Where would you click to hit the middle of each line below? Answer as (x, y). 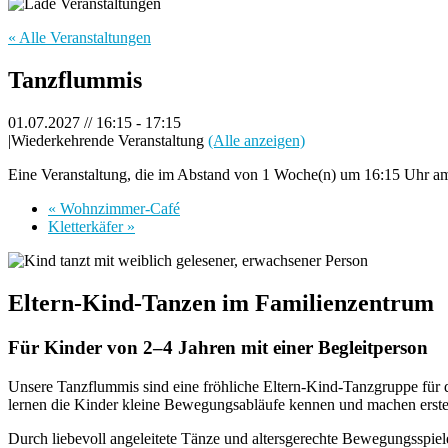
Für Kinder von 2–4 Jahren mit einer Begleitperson (218, 347)
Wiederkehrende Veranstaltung (109, 141)
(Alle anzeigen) (256, 141)
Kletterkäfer (87, 227)
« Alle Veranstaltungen (79, 38)
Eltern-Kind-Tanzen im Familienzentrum (221, 302)
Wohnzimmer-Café (118, 209)
